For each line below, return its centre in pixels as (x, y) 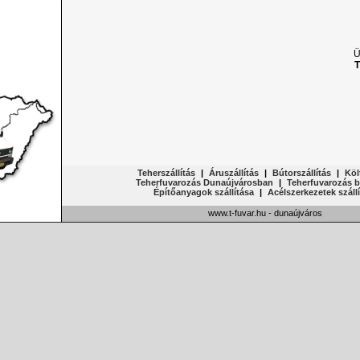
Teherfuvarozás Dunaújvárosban (204, 182)
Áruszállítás (233, 173)
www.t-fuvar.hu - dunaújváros (265, 213)
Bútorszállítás (301, 173)
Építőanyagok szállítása (203, 192)
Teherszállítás (166, 173)
